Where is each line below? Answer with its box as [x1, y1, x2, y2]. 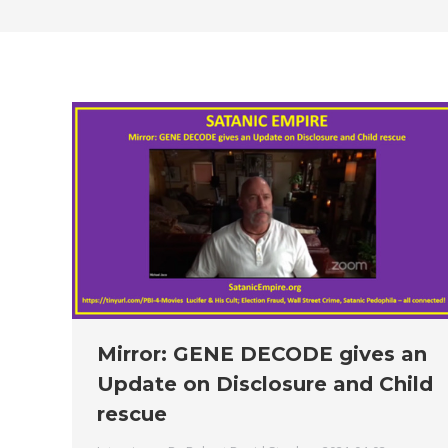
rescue [97, 402, 167, 427]
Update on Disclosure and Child [97, 372, 433, 397]
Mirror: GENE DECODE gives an [97, 342, 427, 367]
